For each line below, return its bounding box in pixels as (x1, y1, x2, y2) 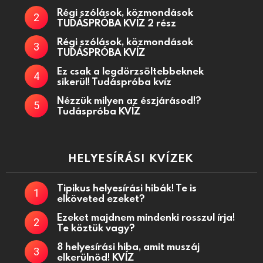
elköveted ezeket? (57, 192, 145, 205)
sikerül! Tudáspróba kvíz (57, 75, 171, 88)
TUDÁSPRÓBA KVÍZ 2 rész (57, 16, 176, 29)
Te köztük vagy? (57, 221, 135, 234)
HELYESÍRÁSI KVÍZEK (69, 150, 194, 166)
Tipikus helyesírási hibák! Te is (57, 181, 197, 194)
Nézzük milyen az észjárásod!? (57, 94, 201, 107)
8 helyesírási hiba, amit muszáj (57, 240, 200, 253)
